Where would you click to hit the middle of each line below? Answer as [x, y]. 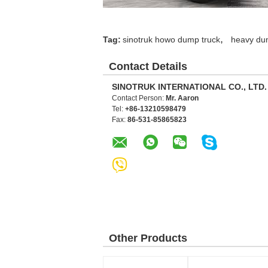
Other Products [148, 238]
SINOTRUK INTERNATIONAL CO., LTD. [189, 87]
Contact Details [148, 66]
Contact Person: [139, 98]
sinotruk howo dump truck [171, 39]
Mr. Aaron [182, 98]
